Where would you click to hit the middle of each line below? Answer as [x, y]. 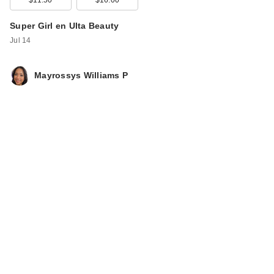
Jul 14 [20, 40]
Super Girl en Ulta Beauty [65, 26]
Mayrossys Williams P [81, 76]
